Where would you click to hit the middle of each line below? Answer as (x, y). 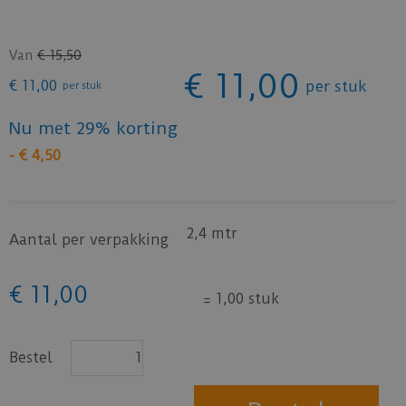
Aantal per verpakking (89, 239)
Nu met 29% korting (93, 128)
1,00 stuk (245, 298)
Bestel (31, 357)
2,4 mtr (212, 233)
